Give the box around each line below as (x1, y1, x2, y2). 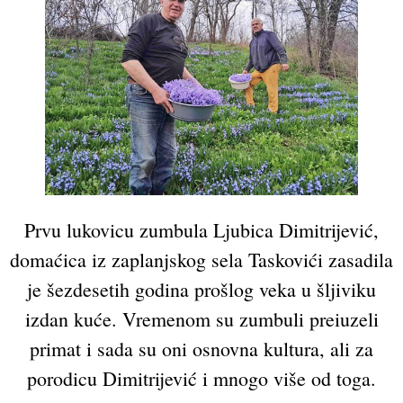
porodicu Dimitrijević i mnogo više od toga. (27, 364, 376, 391)
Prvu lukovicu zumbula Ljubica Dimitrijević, (24, 216, 379, 243)
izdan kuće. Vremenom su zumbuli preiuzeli (24, 305, 379, 332)
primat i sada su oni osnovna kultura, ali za (30, 335, 373, 362)
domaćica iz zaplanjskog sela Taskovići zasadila (10, 246, 393, 273)
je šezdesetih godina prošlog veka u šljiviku (27, 275, 376, 302)
